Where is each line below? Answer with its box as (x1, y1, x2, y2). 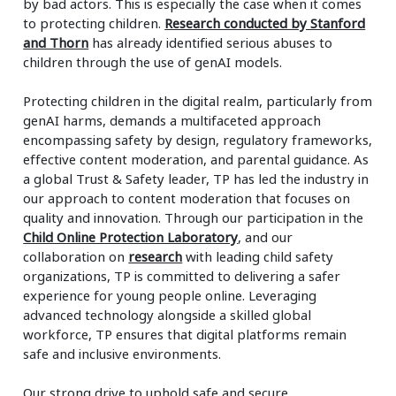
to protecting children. (23, 13, 165, 32)
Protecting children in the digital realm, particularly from (23, 91, 373, 110)
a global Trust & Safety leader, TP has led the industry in (23, 169, 369, 187)
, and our (238, 227, 293, 246)
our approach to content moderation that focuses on (23, 188, 351, 207)
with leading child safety (182, 247, 334, 265)
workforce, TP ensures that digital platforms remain (23, 324, 347, 343)
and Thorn (23, 33, 89, 51)
